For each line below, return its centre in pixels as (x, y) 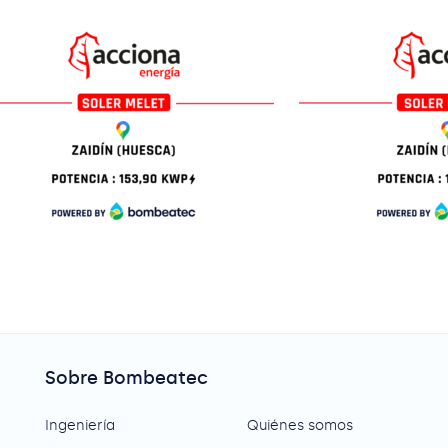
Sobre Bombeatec (127, 377)
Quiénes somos (300, 425)
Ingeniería (80, 425)
